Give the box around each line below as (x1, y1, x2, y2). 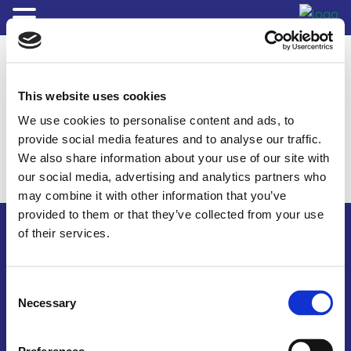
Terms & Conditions (26, 327, 140, 344)
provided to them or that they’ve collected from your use (18, 207, 324, 221)
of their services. (18, 226, 110, 240)
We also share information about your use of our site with (18, 150, 330, 165)
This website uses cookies (18, 89, 167, 102)
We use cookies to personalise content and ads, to (18, 113, 295, 127)
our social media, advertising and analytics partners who (18, 169, 326, 183)
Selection (5, 299, 53, 313)
